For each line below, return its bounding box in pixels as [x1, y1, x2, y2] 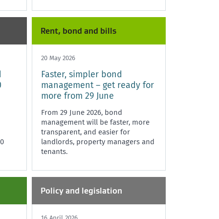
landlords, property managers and [41, 137, 154, 146]
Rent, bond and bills [41, 25, 116, 36]
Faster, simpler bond [41, 68, 122, 80]
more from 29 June [41, 90, 114, 101]
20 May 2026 [41, 54, 75, 62]
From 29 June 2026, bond [41, 108, 122, 117]
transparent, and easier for [41, 127, 130, 136]
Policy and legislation [41, 185, 122, 196]
